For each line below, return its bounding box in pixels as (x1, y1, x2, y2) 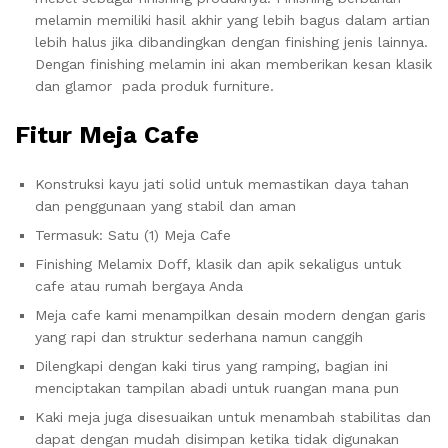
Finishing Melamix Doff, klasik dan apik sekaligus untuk (35, 256, 401, 272)
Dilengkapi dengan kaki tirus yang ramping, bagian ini (35, 358, 388, 374)
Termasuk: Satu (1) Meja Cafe (35, 227, 231, 243)
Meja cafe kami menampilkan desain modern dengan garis (35, 307, 426, 323)
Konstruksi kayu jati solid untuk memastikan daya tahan (35, 176, 409, 192)
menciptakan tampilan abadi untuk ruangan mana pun (35, 380, 399, 396)
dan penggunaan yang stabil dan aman (35, 198, 296, 214)
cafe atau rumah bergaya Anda (35, 278, 243, 294)
